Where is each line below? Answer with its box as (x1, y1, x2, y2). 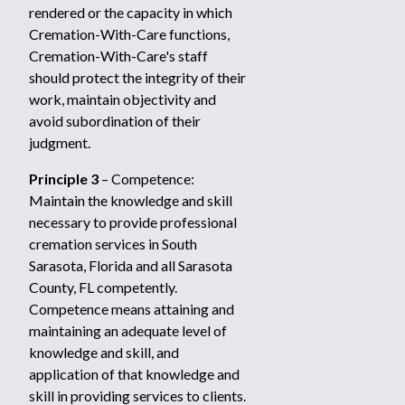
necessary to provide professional (29, 213, 237, 231)
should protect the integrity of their (29, 69, 246, 86)
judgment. (29, 134, 90, 151)
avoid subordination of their (29, 112, 201, 129)
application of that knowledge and (29, 365, 240, 382)
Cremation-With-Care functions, (29, 25, 230, 42)
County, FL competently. (29, 278, 177, 296)
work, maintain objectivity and (29, 90, 216, 108)
